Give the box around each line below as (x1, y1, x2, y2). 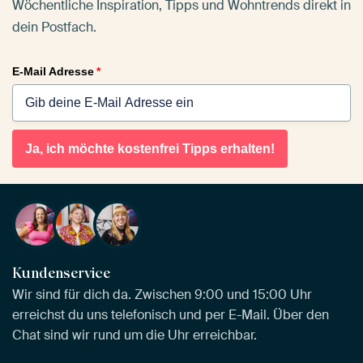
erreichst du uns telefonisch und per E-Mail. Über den (12, 305, 329, 323)
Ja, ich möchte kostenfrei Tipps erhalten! (25, 141, 275, 156)
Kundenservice (12, 263, 110, 281)
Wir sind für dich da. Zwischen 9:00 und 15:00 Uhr (12, 285, 312, 303)
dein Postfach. (12, 18, 96, 36)
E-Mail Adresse (12, 64, 94, 78)
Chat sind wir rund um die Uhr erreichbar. (12, 326, 257, 344)
